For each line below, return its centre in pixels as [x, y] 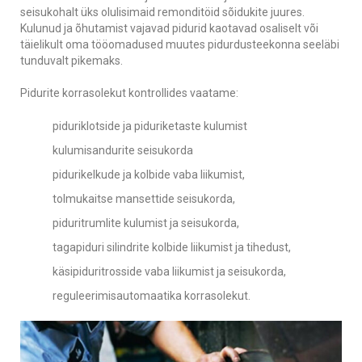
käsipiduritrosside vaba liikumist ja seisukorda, [169, 271]
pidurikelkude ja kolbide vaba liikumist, [149, 175]
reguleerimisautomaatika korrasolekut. [152, 296]
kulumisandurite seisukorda [123, 150]
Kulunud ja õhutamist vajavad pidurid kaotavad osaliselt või [169, 28]
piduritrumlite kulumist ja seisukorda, [146, 223]
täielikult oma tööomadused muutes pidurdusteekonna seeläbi [180, 44]
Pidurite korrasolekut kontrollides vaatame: [129, 93]
